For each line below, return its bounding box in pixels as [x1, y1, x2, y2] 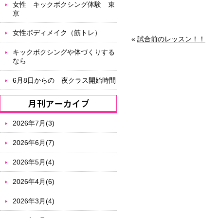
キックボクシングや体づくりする [13, 48, 115, 56]
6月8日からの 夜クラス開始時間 [13, 76, 116, 84]
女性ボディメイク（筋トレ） [13, 29, 101, 36]
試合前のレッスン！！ [137, 35, 205, 43]
